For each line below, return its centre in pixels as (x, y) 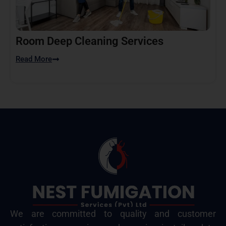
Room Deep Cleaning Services (90, 41)
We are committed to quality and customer (113, 214)
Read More (34, 59)
